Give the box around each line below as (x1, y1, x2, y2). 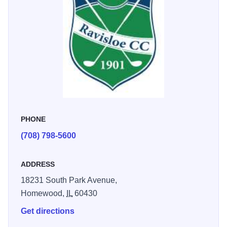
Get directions (21, 206, 74, 215)
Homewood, (21, 188, 66, 198)
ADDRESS (21, 160, 55, 168)
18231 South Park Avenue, (21, 175, 117, 184)
